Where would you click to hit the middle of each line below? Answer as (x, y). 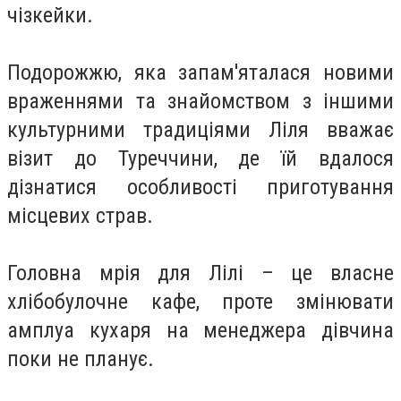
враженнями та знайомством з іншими (200, 101)
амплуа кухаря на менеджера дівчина (200, 330)
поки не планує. (81, 358)
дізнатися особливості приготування (200, 187)
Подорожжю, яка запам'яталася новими (200, 72)
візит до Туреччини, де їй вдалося (200, 158)
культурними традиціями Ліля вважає (200, 129)
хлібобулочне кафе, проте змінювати (200, 301)
